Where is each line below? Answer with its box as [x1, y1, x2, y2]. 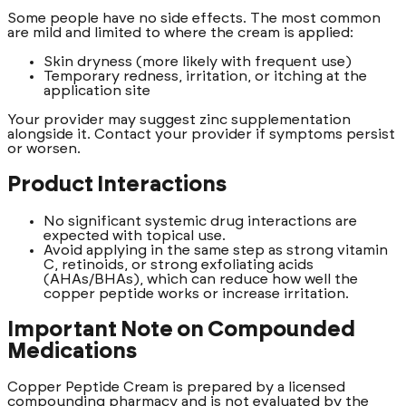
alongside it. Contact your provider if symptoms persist [7, 126, 395, 141]
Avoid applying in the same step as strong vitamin [43, 242, 388, 257]
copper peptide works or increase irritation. [43, 285, 349, 301]
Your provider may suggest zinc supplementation [7, 111, 351, 127]
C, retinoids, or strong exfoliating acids [43, 256, 314, 272]
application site [43, 82, 150, 98]
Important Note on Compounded [7, 318, 355, 341]
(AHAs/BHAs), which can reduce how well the [43, 271, 358, 286]
